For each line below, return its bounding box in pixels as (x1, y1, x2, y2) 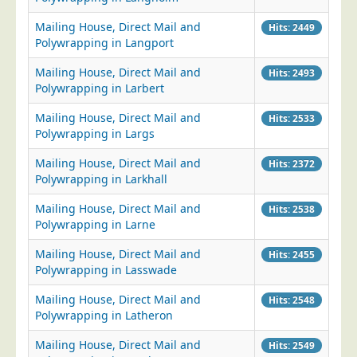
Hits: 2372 (269, 157, 315, 170)
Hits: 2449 (269, 21, 315, 33)
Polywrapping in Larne (35, 217, 155, 232)
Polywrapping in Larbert (35, 80, 164, 96)
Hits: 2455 (269, 248, 315, 261)
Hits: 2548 (269, 293, 315, 306)
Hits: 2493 (269, 66, 315, 79)
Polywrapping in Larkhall (35, 171, 167, 186)
